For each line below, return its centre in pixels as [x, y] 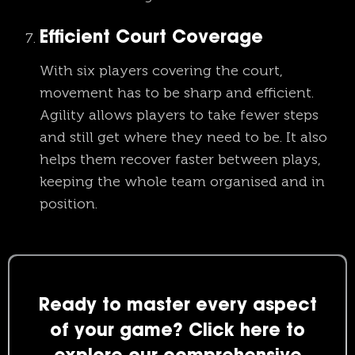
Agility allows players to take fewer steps [179, 115]
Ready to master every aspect [177, 307]
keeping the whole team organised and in [182, 182]
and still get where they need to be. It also [183, 137]
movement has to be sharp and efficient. [177, 93]
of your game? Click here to [177, 332]
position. [69, 204]
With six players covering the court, [161, 71]
